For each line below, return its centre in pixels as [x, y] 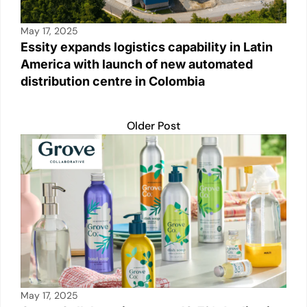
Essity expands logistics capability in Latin [147, 47]
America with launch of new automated [137, 64]
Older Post [153, 125]
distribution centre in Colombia [113, 81]
